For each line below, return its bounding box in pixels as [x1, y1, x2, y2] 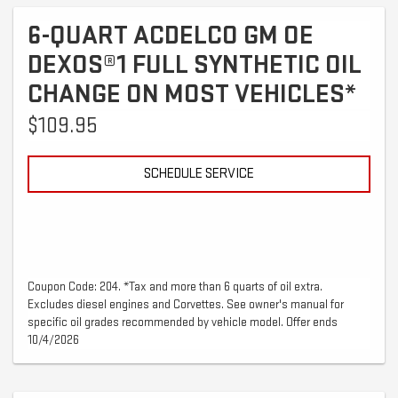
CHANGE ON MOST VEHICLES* [28, 78, 356, 111]
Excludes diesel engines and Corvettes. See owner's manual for [28, 297, 344, 313]
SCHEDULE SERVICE [144, 165, 254, 183]
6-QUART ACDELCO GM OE [28, 20, 314, 52]
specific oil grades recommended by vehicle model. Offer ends [28, 314, 338, 330]
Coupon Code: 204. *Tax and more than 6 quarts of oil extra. [28, 279, 322, 295]
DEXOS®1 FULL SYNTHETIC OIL [28, 49, 362, 82]
